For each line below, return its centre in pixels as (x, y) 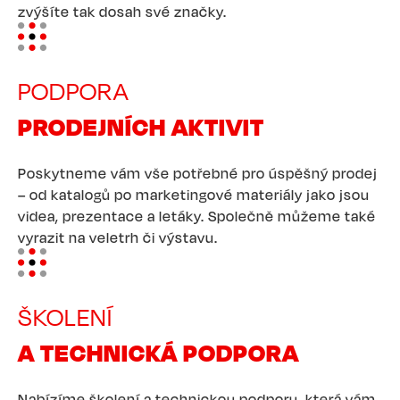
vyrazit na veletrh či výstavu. (118, 237)
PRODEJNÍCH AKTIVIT (141, 126)
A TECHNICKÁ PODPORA (158, 352)
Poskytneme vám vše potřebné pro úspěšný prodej (198, 173)
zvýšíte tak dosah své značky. (122, 11)
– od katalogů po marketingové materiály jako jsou (194, 194)
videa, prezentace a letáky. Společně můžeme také (197, 216)
